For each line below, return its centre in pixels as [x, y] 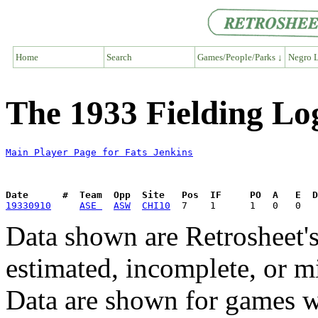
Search [119, 57]
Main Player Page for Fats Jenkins [99, 153]
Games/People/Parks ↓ [240, 57]
